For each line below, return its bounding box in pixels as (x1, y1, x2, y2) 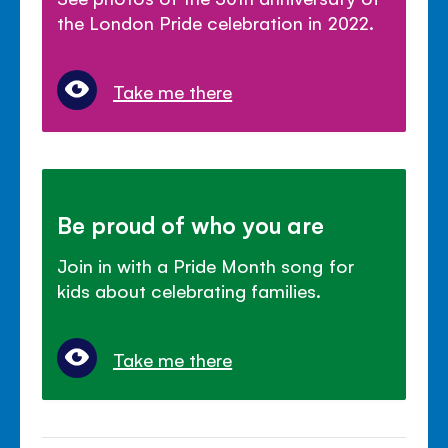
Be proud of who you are (57, 208, 325, 239)
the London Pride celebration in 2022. (57, 9, 374, 34)
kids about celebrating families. (57, 277, 322, 302)
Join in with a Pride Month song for (57, 252, 354, 277)
